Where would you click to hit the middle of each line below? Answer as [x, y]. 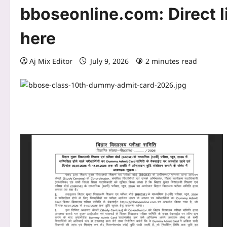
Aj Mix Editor [51, 61]
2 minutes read [171, 61]
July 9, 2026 [109, 61]
